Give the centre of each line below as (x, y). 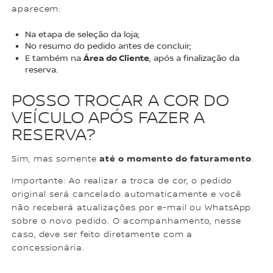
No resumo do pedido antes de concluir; (108, 46)
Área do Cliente (117, 58)
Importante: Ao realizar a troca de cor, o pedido (122, 181)
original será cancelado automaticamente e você (126, 195)
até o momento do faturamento (175, 159)
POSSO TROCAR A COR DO (121, 101)
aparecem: (37, 9)
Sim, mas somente (56, 159)
